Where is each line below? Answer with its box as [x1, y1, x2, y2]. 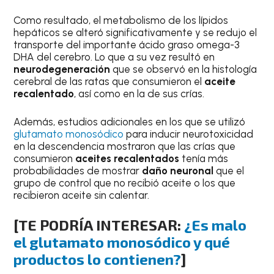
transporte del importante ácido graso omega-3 [13, 39, 240, 51]
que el [213, 164, 245, 177]
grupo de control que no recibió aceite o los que [13, 176, 236, 189]
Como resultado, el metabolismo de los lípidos [13, 14, 229, 27]
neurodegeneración [13, 63, 111, 76]
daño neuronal [142, 164, 214, 177]
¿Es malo [184, 216, 247, 234]
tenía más [179, 152, 229, 165]
